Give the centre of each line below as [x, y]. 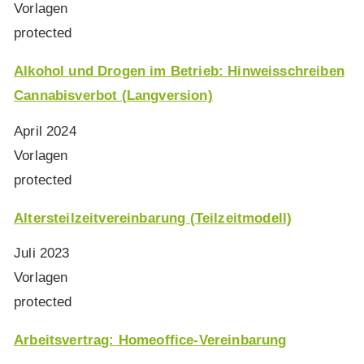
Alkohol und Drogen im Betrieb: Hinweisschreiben [179, 71]
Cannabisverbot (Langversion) [113, 96]
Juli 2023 [42, 253]
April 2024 [45, 131]
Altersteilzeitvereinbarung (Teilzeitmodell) [153, 218]
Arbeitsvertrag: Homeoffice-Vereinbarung [150, 340]
